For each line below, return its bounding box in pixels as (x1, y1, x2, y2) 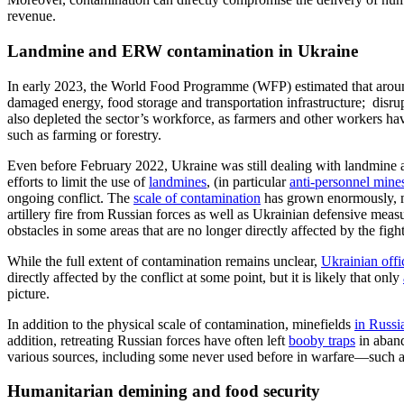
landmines (149, 173, 207, 189)
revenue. (7, 8, 56, 24)
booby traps (289, 332, 355, 348)
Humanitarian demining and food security (7, 381, 320, 401)
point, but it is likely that (234, 269, 374, 285)
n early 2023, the (12, 78, 111, 94)
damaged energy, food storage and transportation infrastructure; (7, 94, 365, 110)
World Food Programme (111, 78, 252, 94)
